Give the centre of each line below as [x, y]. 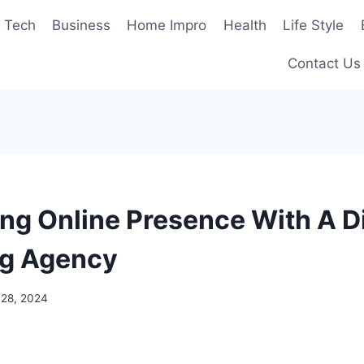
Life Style [314, 25]
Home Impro [167, 25]
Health [245, 25]
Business [82, 25]
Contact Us [324, 64]
